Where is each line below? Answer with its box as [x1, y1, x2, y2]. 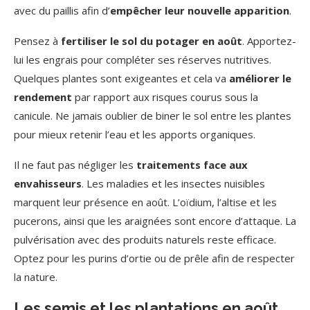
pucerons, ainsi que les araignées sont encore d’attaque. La [14, 214, 296, 228]
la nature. [14, 270, 57, 284]
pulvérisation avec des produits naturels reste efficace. [14, 232, 276, 246]
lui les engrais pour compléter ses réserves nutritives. [14, 53, 271, 66]
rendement [14, 90, 72, 104]
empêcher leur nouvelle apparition [110, 3, 289, 17]
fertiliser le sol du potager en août [61, 34, 242, 48]
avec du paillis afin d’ [14, 3, 110, 17]
